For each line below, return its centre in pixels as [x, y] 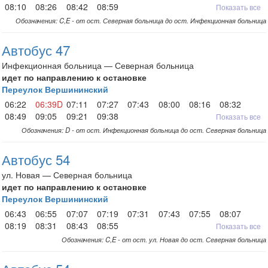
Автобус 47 [36, 50]
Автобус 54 [36, 159]
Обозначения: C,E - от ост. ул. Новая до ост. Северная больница [164, 239]
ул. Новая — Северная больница [67, 175]
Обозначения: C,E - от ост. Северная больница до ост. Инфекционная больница [141, 20]
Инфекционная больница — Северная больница [98, 65]
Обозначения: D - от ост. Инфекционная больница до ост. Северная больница [144, 130]
